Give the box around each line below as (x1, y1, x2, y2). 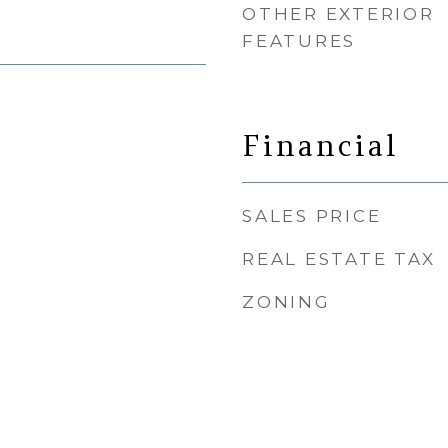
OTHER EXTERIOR (242, 4, 435, 24)
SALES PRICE (242, 206, 382, 226)
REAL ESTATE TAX (242, 249, 436, 269)
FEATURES (242, 31, 356, 51)
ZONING (242, 292, 331, 312)
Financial (242, 127, 399, 164)
